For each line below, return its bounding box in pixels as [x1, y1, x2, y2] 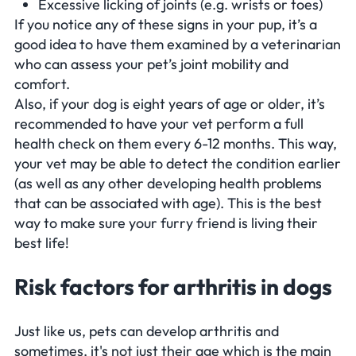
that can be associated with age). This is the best [14, 194, 322, 213]
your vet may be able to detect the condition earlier [14, 154, 341, 173]
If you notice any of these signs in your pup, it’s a [14, 15, 317, 34]
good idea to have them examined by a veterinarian [14, 35, 341, 54]
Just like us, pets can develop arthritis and [14, 321, 279, 340]
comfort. [14, 75, 70, 94]
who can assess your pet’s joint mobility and [14, 55, 288, 74]
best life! [14, 234, 69, 253]
